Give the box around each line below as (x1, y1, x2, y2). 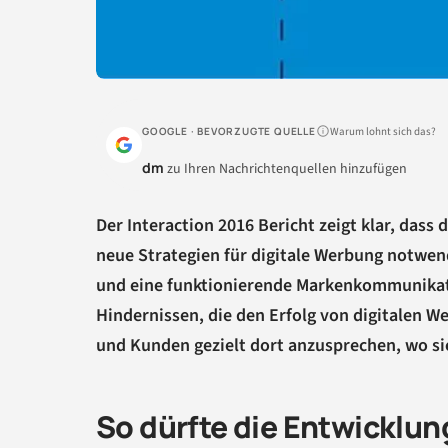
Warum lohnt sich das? (329, 123, 436, 139)
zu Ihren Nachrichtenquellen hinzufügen (164, 159, 407, 180)
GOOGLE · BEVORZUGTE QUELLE (142, 124, 316, 139)
